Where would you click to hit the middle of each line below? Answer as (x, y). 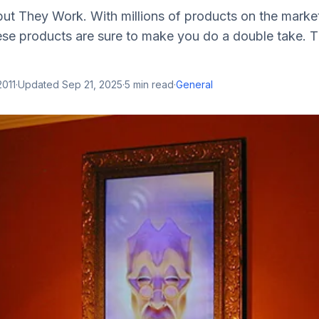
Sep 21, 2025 (92, 84)
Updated (40, 84)
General (194, 84)
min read (152, 84)
